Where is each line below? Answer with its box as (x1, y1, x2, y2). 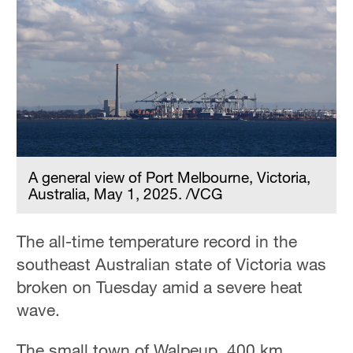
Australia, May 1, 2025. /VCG (28, 184, 223, 203)
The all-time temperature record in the (17, 231, 298, 252)
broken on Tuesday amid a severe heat (17, 277, 303, 298)
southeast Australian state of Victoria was (17, 254, 327, 275)
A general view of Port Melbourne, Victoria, (28, 168, 311, 187)
